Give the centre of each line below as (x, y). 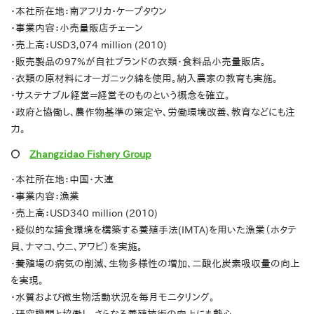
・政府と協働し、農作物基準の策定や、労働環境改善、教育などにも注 (153, 112)
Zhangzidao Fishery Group (90, 155)
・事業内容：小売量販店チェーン (77, 28)
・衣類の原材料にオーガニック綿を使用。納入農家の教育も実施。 (144, 79)
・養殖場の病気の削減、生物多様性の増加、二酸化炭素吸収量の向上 (155, 264)
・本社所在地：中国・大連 (62, 180)
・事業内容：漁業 (45, 197)
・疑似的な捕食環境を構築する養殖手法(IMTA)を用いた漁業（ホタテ (153, 230)
